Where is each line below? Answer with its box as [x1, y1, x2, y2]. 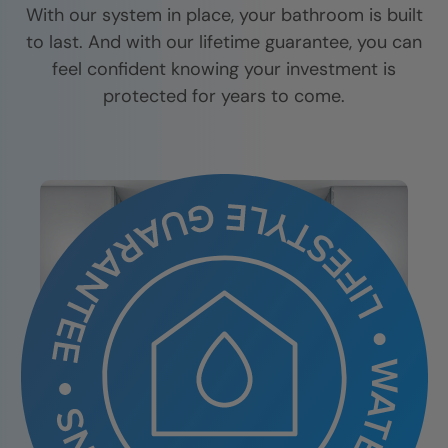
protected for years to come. [103, 84, 345, 108]
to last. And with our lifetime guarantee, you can [26, 30, 422, 54]
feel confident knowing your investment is [52, 57, 396, 81]
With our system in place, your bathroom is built [25, 3, 423, 27]
